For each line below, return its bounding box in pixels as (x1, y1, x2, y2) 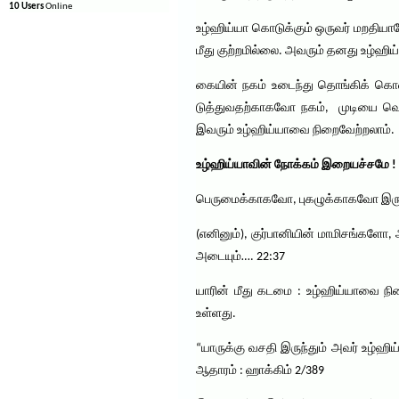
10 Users (9, 2, 44, 12)
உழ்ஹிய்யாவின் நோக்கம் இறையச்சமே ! (196, 159, 396, 172)
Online (44, 2, 72, 12)
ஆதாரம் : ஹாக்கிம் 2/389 (196, 364, 324, 378)
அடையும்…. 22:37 (196, 250, 285, 264)
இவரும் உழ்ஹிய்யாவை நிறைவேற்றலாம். (196, 124, 395, 137)
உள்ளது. (196, 307, 236, 321)
